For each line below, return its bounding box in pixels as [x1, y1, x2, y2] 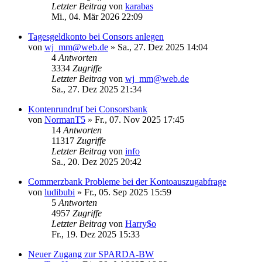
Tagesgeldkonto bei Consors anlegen [28, 31, 164, 42]
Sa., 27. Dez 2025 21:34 [51, 84, 142, 94]
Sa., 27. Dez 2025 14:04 [118, 42, 208, 52]
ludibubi [44, 187, 75, 197]
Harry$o [125, 218, 156, 229]
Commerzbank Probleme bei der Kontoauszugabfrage [28, 176, 226, 187]
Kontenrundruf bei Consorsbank [28, 104, 147, 114]
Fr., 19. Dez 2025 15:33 [51, 229, 140, 239]
